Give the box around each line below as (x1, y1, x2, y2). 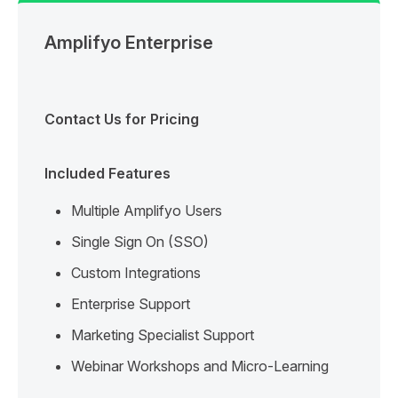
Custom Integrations (71, 263, 201, 282)
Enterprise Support (71, 294, 190, 313)
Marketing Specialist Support (71, 325, 254, 344)
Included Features (44, 163, 171, 182)
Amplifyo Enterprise (44, 31, 213, 53)
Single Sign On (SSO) (71, 232, 209, 251)
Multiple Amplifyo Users (71, 201, 222, 219)
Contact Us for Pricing (44, 109, 199, 128)
